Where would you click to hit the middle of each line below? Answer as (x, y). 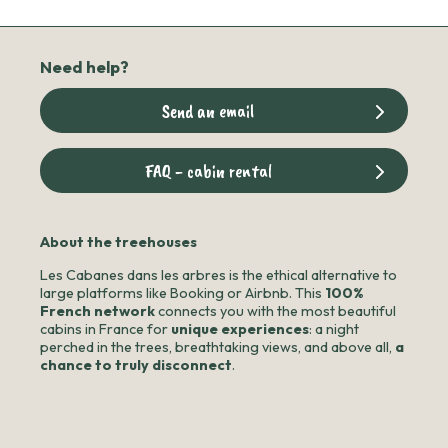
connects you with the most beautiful (275, 310)
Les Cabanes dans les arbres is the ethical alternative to (218, 274)
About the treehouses (118, 241)
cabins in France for (105, 328)
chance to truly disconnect (136, 364)
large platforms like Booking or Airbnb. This (182, 292)
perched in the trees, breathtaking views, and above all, (217, 346)
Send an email (208, 110)
